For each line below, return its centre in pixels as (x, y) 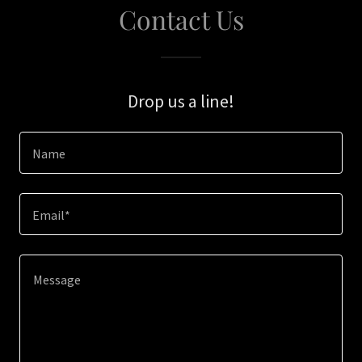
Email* (51, 215)
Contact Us (181, 19)
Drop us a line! (181, 101)
